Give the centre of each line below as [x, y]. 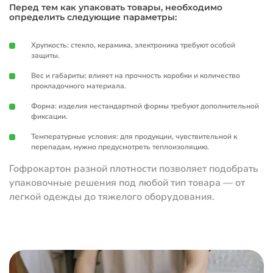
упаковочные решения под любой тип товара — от [127, 183]
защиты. [45, 56]
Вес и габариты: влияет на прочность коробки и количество [136, 76]
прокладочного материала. [79, 86]
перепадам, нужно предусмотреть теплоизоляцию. [120, 147]
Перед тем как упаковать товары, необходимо [116, 8]
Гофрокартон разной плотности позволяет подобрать [134, 169]
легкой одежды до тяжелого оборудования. [112, 197]
